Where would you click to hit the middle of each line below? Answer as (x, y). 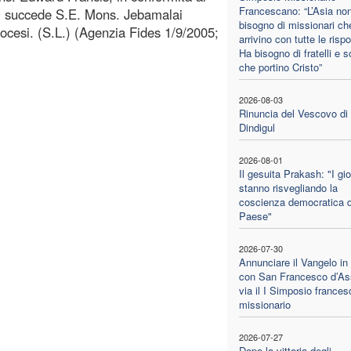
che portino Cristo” (280, 67)
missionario (264, 304)
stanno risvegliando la (288, 187)
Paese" (255, 215)
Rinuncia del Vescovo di (293, 113)
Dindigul (257, 127)
